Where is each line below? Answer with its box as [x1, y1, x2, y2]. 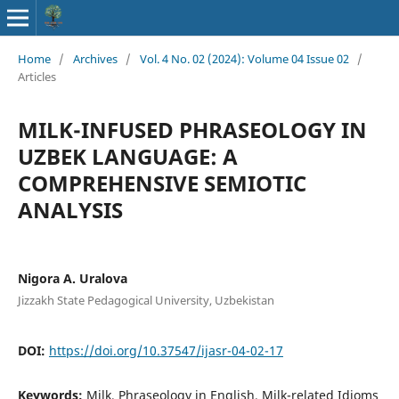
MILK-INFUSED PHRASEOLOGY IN [17, 114, 367, 144]
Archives [72, 50, 118, 67]
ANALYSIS [17, 194, 123, 224]
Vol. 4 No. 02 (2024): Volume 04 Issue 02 [139, 50, 349, 67]
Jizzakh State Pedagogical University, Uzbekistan [17, 291, 274, 308]
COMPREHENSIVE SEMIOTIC [17, 167, 306, 198]
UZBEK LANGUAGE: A [17, 141, 238, 171]
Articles [17, 68, 56, 85]
